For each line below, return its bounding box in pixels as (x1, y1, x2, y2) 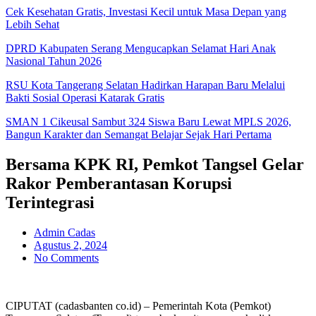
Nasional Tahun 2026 (6, 55, 102, 67)
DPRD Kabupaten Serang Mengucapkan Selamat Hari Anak (6, 42, 276, 54)
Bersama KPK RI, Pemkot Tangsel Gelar (6, 154, 304, 174)
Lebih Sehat (6, 18, 59, 30)
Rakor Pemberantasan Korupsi (6, 174, 232, 193)
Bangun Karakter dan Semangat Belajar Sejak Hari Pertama (6, 128, 272, 140)
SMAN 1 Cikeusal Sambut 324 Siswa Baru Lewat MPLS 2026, (6, 116, 291, 128)
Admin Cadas (34, 226, 95, 238)
